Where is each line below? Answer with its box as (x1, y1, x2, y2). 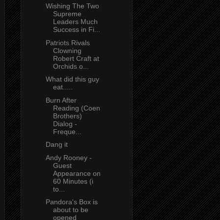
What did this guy (45, 75, 99, 83)
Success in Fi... (53, 26, 100, 34)
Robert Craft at (53, 54, 99, 62)
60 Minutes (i (53, 177, 93, 185)
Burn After (45, 96, 77, 104)
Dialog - (53, 119, 77, 128)
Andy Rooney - (45, 153, 92, 162)
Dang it (45, 140, 68, 149)
